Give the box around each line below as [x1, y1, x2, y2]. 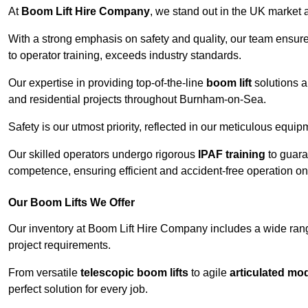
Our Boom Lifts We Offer [8, 197, 135, 209]
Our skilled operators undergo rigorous [8, 148, 198, 161]
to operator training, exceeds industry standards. [8, 49, 241, 62]
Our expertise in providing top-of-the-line [8, 77, 206, 89]
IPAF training [198, 148, 265, 161]
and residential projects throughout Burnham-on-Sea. [8, 93, 266, 106]
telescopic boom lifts [80, 267, 188, 279]
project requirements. [8, 239, 111, 252]
